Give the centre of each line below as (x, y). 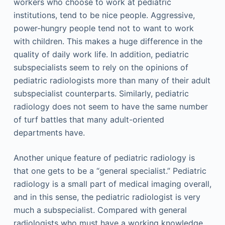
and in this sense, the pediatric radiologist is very (107, 197)
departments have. (49, 133)
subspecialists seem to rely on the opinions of (101, 67)
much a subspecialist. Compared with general (100, 210)
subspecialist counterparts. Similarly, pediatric (101, 93)
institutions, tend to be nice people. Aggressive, (104, 15)
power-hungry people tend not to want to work (103, 28)
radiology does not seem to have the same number (110, 106)
